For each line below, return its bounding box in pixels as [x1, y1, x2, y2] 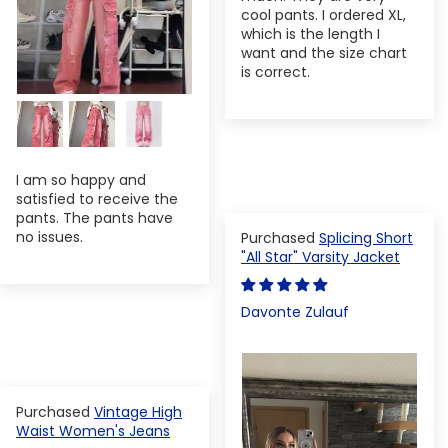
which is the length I [241, 24, 380, 45]
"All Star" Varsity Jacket [241, 246, 400, 267]
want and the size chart [241, 43, 407, 64]
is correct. [241, 62, 310, 83]
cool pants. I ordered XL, [241, 5, 406, 26]
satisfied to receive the [16, 189, 178, 210]
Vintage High [94, 401, 182, 422]
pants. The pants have [16, 208, 173, 229]
